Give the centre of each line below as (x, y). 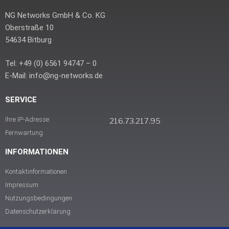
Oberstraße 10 (29, 27)
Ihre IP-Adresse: (28, 119)
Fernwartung (24, 132)
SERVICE (21, 99)
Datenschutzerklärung (38, 211)
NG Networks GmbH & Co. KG (55, 15)
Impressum (22, 185)
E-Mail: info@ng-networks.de (54, 76)
